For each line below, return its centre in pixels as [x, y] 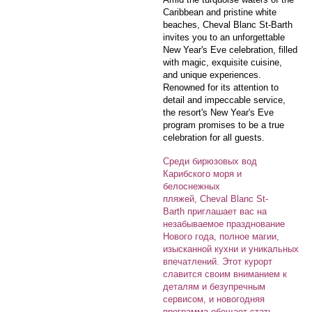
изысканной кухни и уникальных [231, 249]
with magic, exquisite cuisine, [223, 63]
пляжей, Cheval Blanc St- [216, 199]
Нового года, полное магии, [221, 237]
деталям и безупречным [214, 287]
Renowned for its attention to [221, 88]
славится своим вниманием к [225, 274]
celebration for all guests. [214, 138]
